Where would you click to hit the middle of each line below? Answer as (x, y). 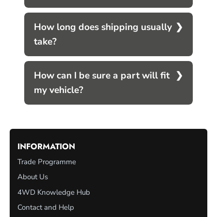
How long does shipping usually (103, 27)
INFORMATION (46, 146)
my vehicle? (59, 90)
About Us (33, 177)
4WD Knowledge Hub (54, 192)
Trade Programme (47, 162)
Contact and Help (46, 208)
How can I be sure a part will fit (102, 75)
